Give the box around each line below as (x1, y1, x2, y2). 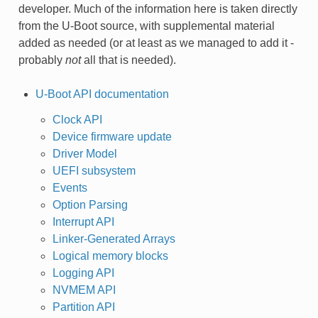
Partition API (52, 300, 115, 313)
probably (18, 53, 65, 66)
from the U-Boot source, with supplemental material (18, 19, 275, 32)
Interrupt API (52, 215, 114, 228)
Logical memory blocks (52, 249, 168, 262)
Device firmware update (52, 130, 172, 143)
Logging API (52, 266, 114, 279)
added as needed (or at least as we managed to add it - (18, 36, 294, 49)
